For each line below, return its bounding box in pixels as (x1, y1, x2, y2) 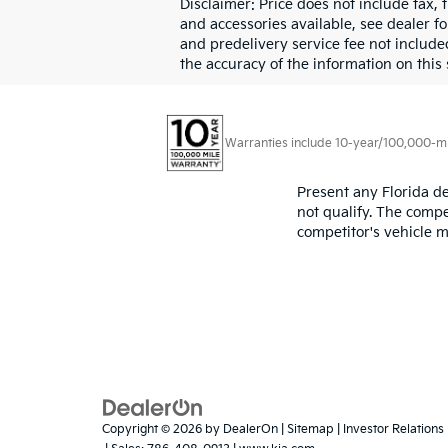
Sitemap (287, 422, 334, 438)
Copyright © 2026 (102, 422, 205, 438)
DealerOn (223, 422, 278, 438)
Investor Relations (343, 422, 444, 438)
